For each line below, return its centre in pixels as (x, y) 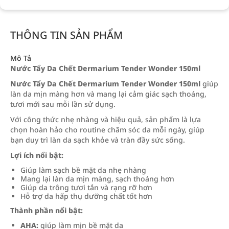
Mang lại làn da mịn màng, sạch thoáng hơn (97, 179)
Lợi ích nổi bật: (37, 155)
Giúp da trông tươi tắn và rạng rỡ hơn (86, 187)
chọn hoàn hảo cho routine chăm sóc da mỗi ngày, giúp (107, 130)
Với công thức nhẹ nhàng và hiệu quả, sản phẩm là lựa (106, 119)
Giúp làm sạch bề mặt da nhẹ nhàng (83, 170)
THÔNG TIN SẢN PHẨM (66, 35)
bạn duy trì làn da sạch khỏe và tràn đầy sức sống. (98, 140)
